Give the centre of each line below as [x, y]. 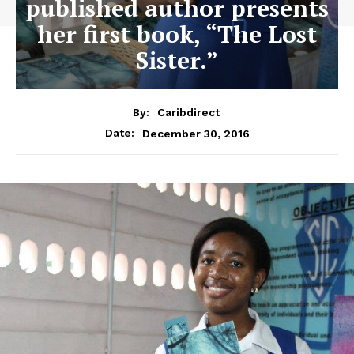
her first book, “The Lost [177, 34]
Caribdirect [188, 113]
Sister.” [177, 60]
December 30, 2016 [196, 133]
